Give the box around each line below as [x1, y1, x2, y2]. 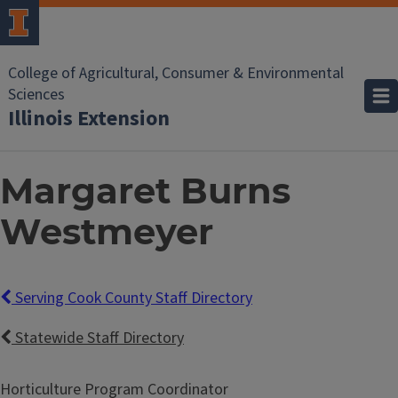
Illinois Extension [8, 103, 170, 134]
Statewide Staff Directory [12, 327, 184, 350]
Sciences [8, 84, 65, 106]
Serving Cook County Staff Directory [12, 287, 252, 309]
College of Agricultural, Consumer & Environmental [8, 62, 344, 84]
